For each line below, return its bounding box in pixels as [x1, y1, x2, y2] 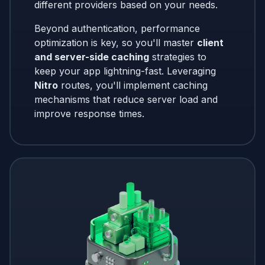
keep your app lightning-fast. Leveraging [34, 64, 216, 77]
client [197, 36, 224, 49]
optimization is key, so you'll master [34, 36, 197, 49]
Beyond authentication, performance [34, 22, 200, 34]
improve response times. [34, 107, 144, 119]
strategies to [149, 50, 206, 63]
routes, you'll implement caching [58, 79, 208, 91]
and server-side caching [34, 50, 149, 63]
